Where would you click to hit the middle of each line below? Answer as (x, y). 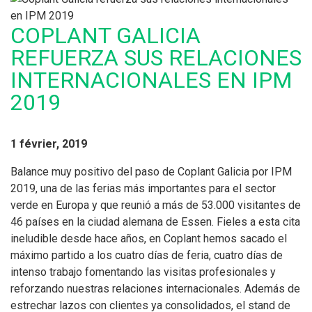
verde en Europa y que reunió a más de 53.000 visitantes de (156, 205)
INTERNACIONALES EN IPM (151, 80)
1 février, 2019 (49, 144)
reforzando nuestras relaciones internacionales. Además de (155, 289)
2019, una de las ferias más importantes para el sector (143, 188)
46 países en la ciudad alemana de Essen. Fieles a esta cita (155, 222)
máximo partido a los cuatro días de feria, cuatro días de (147, 255)
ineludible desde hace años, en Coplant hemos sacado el (149, 239)
